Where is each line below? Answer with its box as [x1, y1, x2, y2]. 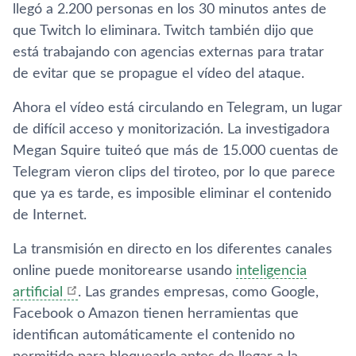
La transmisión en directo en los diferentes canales [13, 242, 332, 257]
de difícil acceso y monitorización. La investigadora [13, 122, 330, 137]
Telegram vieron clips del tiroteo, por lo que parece [13, 165, 335, 180]
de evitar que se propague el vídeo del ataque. [13, 67, 304, 81]
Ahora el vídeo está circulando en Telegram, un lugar [13, 101, 342, 115]
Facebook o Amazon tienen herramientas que [13, 307, 299, 321]
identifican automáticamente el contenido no [13, 328, 295, 342]
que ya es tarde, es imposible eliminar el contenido [13, 187, 331, 201]
